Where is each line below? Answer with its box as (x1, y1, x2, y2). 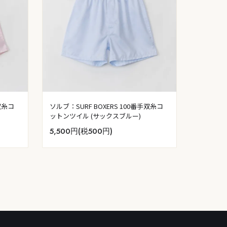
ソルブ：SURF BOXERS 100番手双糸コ (49, 101, 163, 111)
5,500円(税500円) (49, 125, 112, 137)
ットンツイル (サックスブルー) (49, 111, 141, 121)
